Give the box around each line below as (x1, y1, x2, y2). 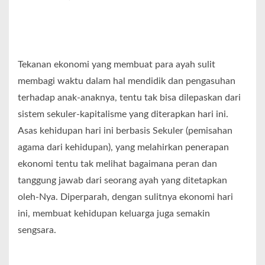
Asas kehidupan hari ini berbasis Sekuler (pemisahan (18, 125, 232, 135)
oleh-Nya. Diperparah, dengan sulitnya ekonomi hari (18, 192, 233, 202)
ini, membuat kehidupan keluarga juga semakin (18, 208, 210, 218)
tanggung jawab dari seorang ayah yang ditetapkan (18, 175, 227, 185)
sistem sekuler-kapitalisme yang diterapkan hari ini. (18, 109, 228, 119)
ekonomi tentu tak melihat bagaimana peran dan (18, 159, 217, 169)
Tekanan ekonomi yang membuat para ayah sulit (18, 59, 215, 69)
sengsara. (18, 225, 56, 235)
